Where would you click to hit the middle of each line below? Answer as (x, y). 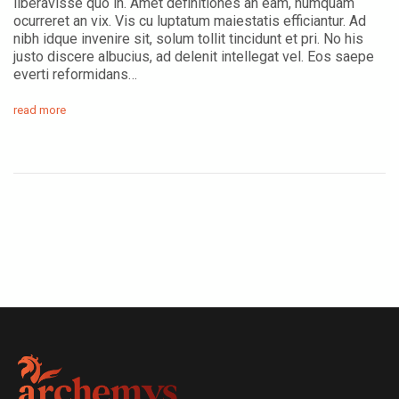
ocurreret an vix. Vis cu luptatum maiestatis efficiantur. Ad (190, 20)
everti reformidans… (75, 74)
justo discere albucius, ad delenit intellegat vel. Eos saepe (194, 56)
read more (40, 110)
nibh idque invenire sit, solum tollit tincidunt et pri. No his (188, 38)
